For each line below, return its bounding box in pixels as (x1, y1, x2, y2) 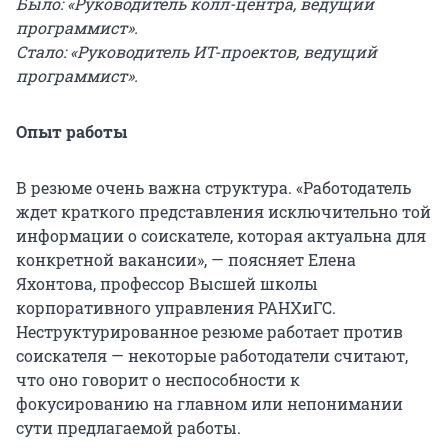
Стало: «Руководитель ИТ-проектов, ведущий (16, 40, 377, 62)
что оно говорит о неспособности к (16, 368, 300, 390)
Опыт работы (16, 120, 127, 142)
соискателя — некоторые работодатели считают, (16, 344, 408, 366)
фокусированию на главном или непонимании (16, 392, 403, 414)
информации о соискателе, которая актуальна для (16, 224, 426, 246)
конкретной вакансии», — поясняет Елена (16, 248, 356, 270)
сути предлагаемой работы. (16, 416, 241, 438)
